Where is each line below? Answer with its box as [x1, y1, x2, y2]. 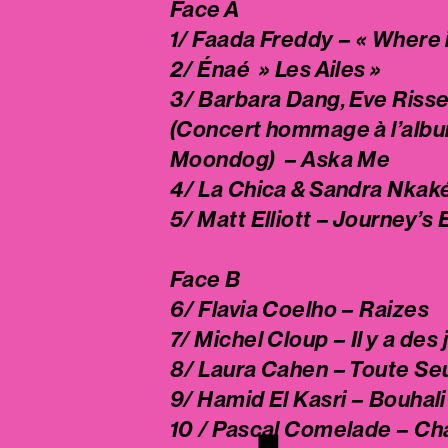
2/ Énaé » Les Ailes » [170, 55, 382, 82]
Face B [170, 265, 241, 292]
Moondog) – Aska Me [170, 145, 391, 172]
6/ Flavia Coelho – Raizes [170, 295, 429, 322]
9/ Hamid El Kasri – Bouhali [170, 385, 446, 412]
